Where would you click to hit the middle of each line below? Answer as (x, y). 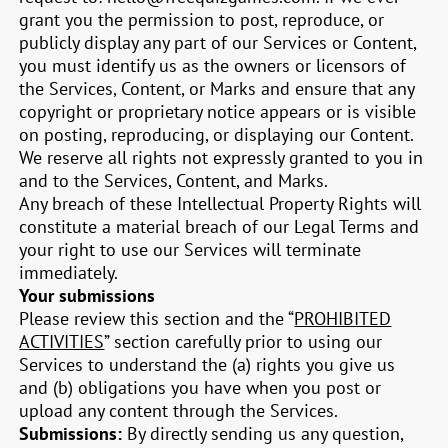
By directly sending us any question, (263, 433)
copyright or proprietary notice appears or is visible (218, 111)
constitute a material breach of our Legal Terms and (219, 226)
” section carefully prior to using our (243, 341)
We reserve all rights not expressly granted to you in (221, 157)
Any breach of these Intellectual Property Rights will (220, 203)
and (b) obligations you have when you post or (200, 387)
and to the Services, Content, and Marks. (174, 180)
